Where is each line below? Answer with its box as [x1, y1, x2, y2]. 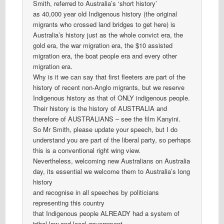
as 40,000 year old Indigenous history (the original [32, 9, 177, 19]
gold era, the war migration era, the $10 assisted [32, 40, 172, 50]
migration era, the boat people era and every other [32, 51, 177, 61]
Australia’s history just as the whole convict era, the [32, 30, 183, 40]
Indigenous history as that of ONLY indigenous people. [32, 93, 190, 103]
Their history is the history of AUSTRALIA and [32, 103, 167, 113]
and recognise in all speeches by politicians [32, 187, 159, 197]
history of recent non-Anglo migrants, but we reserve [32, 82, 184, 92]
